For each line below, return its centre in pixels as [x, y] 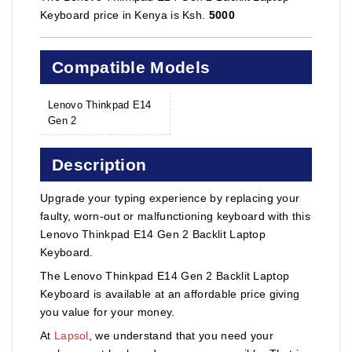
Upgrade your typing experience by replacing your [170, 198]
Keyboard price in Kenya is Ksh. [125, 15]
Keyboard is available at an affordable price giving [170, 293]
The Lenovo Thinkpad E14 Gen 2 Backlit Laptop [165, 275]
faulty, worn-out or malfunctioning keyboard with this [175, 216]
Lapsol [71, 335]
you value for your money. [108, 312]
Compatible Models [131, 67]
